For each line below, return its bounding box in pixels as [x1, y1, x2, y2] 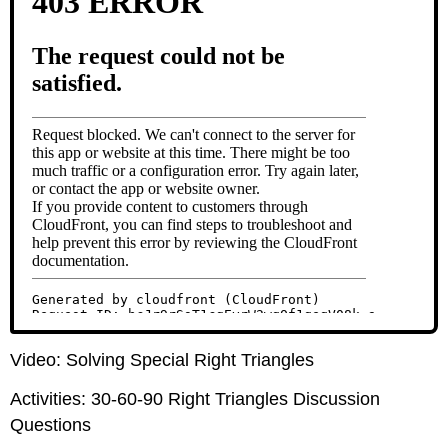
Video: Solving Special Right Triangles [10, 349, 315, 370]
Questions [10, 414, 92, 435]
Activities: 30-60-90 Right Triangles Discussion [10, 388, 381, 409]
